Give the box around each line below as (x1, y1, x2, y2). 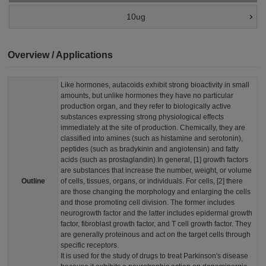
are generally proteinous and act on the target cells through (61, 230, 251, 239)
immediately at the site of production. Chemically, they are (61, 123, 246, 132)
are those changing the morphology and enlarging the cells (61, 188, 251, 196)
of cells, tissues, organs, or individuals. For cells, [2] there (61, 177, 243, 185)
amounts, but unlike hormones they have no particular (61, 91, 234, 100)
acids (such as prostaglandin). (61, 156, 158, 164)
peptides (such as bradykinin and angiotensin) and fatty (61, 145, 239, 153)
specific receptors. (61, 241, 119, 249)
